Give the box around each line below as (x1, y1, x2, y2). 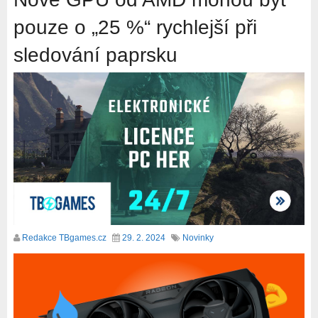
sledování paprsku (13, 44, 177, 66)
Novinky (182, 233, 214, 243)
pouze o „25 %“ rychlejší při (13, 16, 257, 38)
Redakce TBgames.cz (21, 233, 106, 243)
